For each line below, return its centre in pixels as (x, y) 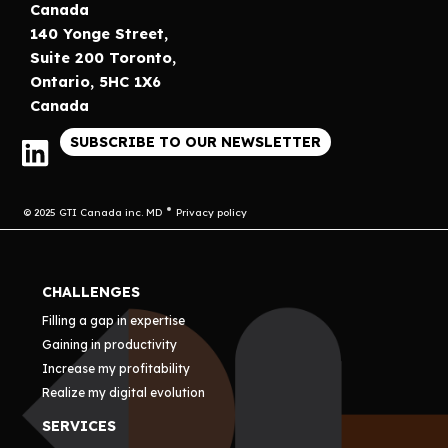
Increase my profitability (116, 368)
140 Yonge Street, (99, 33)
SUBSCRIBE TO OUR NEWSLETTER (195, 141)
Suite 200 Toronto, (103, 57)
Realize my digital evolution (124, 392)
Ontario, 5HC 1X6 (95, 81)
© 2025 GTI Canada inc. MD (92, 212)
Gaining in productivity (110, 344)
